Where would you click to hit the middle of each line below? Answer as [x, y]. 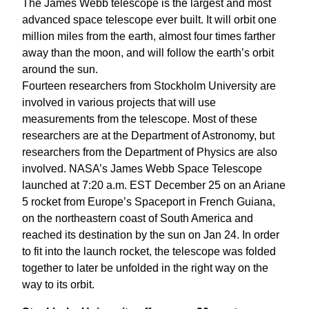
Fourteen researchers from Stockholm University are [149, 86]
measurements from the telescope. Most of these [140, 119]
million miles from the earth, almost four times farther [149, 36]
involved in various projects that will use [119, 102]
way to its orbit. [58, 284]
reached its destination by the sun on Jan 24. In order [151, 235]
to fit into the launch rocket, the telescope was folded [149, 251]
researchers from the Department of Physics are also [150, 152]
